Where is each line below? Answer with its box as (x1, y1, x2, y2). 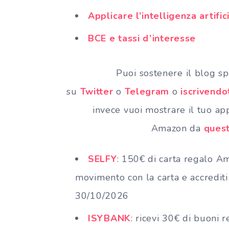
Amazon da (151, 122, 201, 134)
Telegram (124, 85, 170, 98)
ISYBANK (88, 212, 131, 224)
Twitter (80, 85, 113, 98)
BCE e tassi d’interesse (88, 32, 196, 44)
